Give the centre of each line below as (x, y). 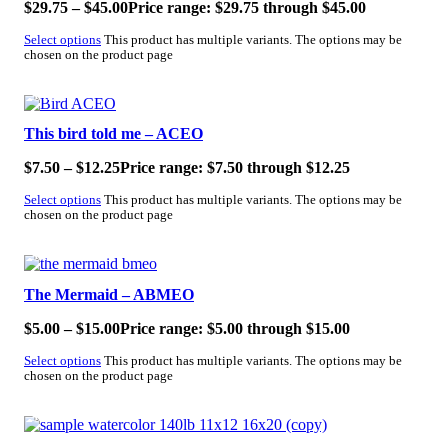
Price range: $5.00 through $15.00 (235, 329)
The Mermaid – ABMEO (109, 295)
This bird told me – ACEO (113, 134)
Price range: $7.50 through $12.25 (235, 168)
